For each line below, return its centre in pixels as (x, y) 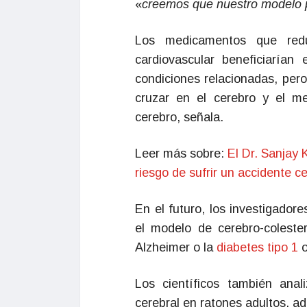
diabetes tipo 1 (257, 247)
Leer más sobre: (181, 153)
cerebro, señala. (179, 117)
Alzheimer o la (176, 247)
